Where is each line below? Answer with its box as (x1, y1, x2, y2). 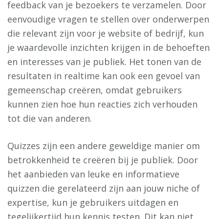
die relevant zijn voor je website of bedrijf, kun (7, 27, 204, 40)
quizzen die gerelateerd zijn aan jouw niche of (7, 182, 200, 195)
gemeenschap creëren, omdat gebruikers (7, 84, 182, 96)
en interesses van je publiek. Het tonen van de (7, 56, 201, 68)
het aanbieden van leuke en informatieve (7, 168, 179, 180)
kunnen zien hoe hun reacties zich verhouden (7, 98, 197, 110)
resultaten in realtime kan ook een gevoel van (7, 70, 200, 82)
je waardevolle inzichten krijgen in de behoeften (7, 42, 210, 54)
